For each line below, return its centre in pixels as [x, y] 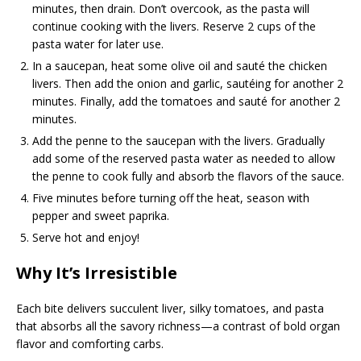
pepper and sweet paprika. [101, 216]
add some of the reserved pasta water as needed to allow [184, 159]
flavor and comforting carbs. [90, 344]
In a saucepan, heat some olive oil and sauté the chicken [180, 66]
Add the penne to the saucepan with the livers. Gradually [178, 141]
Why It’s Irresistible [97, 273]
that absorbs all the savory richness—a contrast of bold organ [178, 326]
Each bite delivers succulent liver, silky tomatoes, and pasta [170, 309]
